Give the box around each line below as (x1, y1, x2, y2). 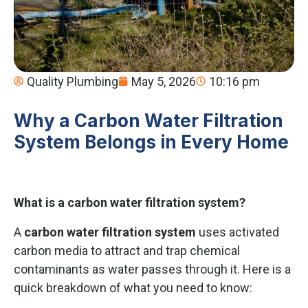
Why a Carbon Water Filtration (14, 109, 283, 131)
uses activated (196, 224, 279, 239)
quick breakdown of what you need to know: (14, 280, 252, 295)
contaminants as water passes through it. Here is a (14, 261, 291, 276)
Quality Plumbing (27, 74, 118, 89)
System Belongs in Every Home (14, 131, 289, 153)
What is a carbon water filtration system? (14, 195, 245, 210)
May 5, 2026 (131, 74, 196, 89)
